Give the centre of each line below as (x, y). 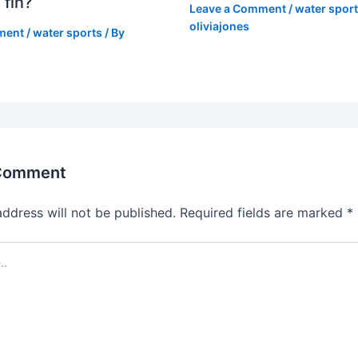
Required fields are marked (263, 212)
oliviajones (219, 26)
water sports (68, 32)
